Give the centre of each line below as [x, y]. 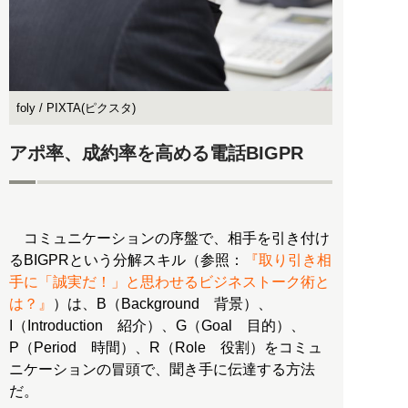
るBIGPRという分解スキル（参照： [127, 260]
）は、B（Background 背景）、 [163, 304]
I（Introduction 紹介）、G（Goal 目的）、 [157, 326]
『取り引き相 [288, 260]
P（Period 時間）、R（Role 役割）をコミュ [166, 348]
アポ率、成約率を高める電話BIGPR [156, 153]
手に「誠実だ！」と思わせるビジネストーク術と [169, 282]
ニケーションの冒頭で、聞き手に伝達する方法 [162, 370]
